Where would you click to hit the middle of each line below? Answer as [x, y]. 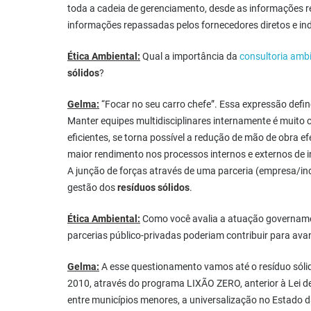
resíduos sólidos [153, 188]
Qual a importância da [190, 57]
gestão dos [92, 188]
